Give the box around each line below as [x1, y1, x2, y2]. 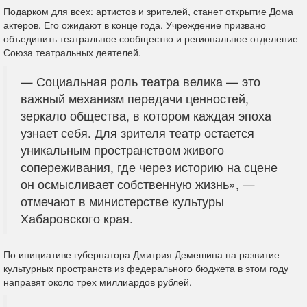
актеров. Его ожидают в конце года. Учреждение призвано [3, 18, 266, 32]
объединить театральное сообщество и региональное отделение [3, 32, 298, 45]
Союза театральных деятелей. [3, 45, 141, 59]
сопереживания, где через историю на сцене [21, 158, 278, 175]
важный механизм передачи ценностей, [21, 90, 249, 107]
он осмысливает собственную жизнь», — [21, 175, 255, 193]
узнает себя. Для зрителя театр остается [21, 124, 254, 141]
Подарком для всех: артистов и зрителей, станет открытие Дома [3, 4, 293, 18]
